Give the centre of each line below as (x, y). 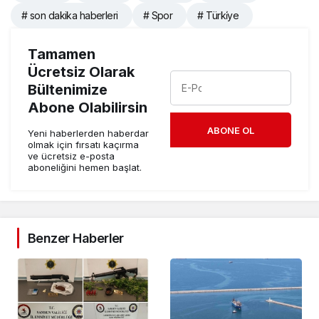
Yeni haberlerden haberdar (88, 133)
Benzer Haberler (76, 238)
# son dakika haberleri (70, 15)
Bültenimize (68, 89)
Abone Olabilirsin (88, 107)
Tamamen (62, 54)
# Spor (158, 15)
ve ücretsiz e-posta (71, 156)
